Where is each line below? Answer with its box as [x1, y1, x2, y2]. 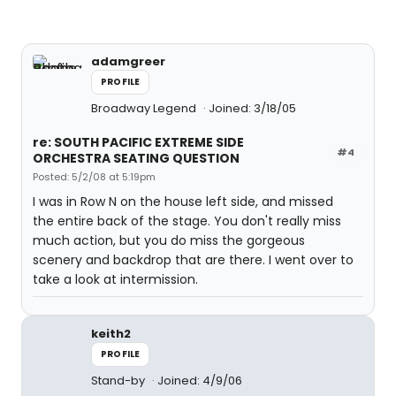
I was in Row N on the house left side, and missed [33, 193, 333, 210]
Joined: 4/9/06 [157, 372, 242, 389]
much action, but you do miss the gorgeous [33, 232, 305, 249]
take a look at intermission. [33, 270, 198, 288]
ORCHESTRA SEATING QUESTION [33, 149, 240, 167]
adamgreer [91, 53, 165, 70]
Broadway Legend [91, 100, 199, 117]
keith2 [91, 325, 131, 342]
